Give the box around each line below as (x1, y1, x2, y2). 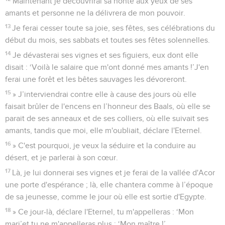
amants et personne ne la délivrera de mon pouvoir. (5, 9, 185, 17)
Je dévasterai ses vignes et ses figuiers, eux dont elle (13, 51, 199, 59)
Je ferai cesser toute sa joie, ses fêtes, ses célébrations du (12, 24, 215, 32)
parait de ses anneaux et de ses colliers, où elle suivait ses (5, 114, 208, 123)
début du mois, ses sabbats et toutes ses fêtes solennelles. (5, 36, 210, 44)
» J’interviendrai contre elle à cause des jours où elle (13, 90, 197, 98)
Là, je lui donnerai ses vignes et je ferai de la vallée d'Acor (12, 168, 215, 177)
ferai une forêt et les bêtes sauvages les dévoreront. (5, 75, 187, 83)
